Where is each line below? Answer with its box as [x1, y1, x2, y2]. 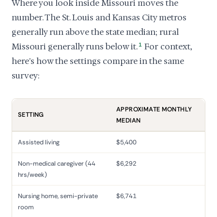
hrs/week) [18, 170, 47, 179]
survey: [12, 70, 40, 81]
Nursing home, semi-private [18, 192, 98, 200]
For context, [142, 41, 192, 52]
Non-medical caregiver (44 [18, 159, 95, 168]
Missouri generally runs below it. [12, 41, 138, 52]
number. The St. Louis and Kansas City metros [12, 12, 186, 23]
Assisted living [18, 138, 60, 146]
